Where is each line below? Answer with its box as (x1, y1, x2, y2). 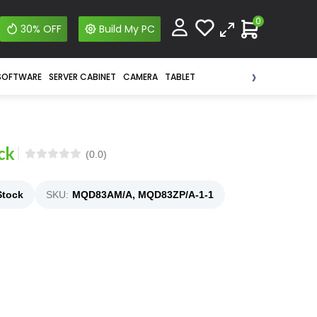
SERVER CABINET (48, 71, 116, 83)
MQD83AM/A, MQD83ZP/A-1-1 (72, 189, 214, 200)
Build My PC (98, 22, 155, 36)
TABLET (164, 71, 195, 83)
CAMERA (122, 71, 158, 83)
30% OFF (20, 22, 62, 36)
